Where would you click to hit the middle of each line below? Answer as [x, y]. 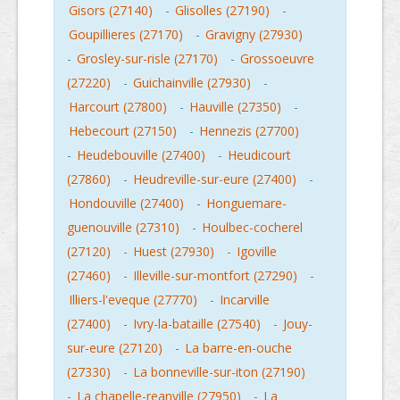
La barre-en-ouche [238, 348]
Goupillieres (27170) [126, 35]
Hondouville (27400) [126, 204]
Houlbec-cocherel [252, 228]
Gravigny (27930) [254, 35]
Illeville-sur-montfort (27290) [215, 276]
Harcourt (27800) [118, 107]
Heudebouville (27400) [141, 155]
